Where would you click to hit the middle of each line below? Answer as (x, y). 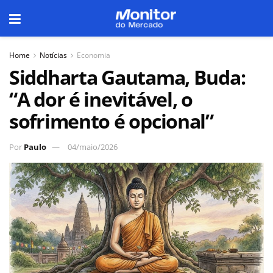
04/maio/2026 (93, 147)
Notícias (53, 55)
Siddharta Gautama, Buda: (127, 77)
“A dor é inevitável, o (101, 99)
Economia (94, 55)
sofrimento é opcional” (111, 121)
